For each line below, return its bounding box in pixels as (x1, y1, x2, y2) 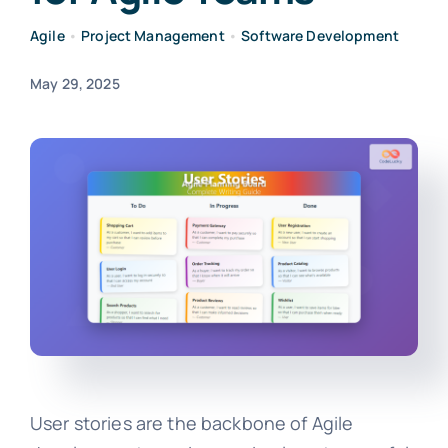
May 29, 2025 (29, 74, 120, 93)
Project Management (81, 26, 225, 45)
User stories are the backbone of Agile (29, 411, 354, 436)
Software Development (241, 26, 400, 45)
